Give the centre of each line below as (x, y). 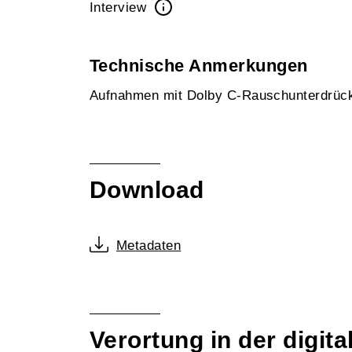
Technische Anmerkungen (199, 66)
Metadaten (149, 246)
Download (147, 190)
